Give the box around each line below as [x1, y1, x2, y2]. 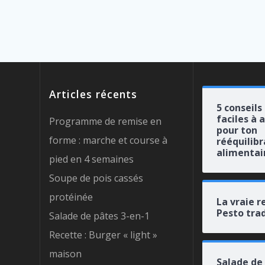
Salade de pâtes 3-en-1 [49, 209, 150, 222]
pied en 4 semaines [49, 152, 134, 166]
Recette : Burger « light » [49, 228, 158, 241]
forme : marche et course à [49, 133, 168, 147]
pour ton [216, 123, 257, 137]
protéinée [49, 190, 93, 203]
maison [49, 247, 82, 260]
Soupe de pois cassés [49, 171, 144, 185]
